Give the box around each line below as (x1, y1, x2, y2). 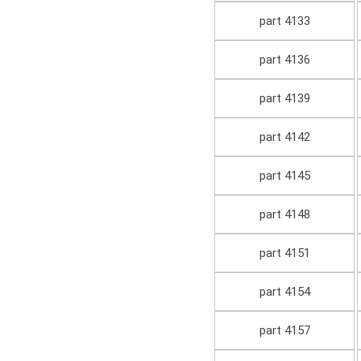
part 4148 (259, 207, 310, 222)
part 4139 (259, 91, 310, 106)
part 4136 (259, 52, 310, 68)
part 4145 (259, 168, 310, 184)
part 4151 (259, 246, 310, 261)
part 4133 (259, 14, 310, 29)
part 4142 (259, 130, 310, 145)
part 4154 (259, 284, 310, 300)
